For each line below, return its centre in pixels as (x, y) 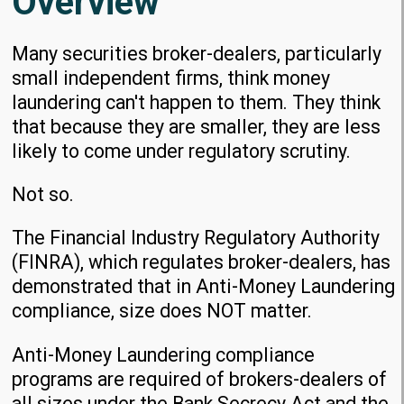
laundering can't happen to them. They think (197, 102)
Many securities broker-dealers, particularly (197, 53)
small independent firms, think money (171, 78)
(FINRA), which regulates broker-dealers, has (202, 262)
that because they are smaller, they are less (197, 126)
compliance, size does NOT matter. (162, 311)
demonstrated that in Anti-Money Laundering (204, 287)
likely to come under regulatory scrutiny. (182, 151)
